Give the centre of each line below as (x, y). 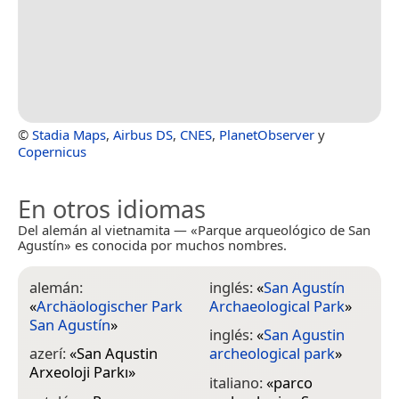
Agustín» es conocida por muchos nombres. (152, 244)
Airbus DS (143, 134)
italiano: (237, 382)
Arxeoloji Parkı (79, 372)
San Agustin (304, 335)
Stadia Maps (69, 134)
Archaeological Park (277, 305)
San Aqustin (117, 354)
